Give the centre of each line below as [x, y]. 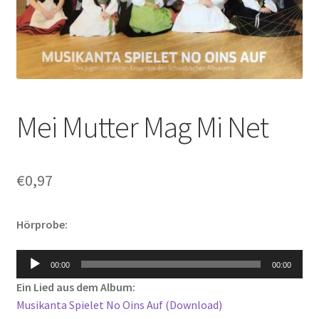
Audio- [31, 257]
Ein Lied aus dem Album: [75, 287]
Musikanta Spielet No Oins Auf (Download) [119, 304]
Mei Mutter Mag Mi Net [142, 126]
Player [31, 275]
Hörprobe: [42, 224]
